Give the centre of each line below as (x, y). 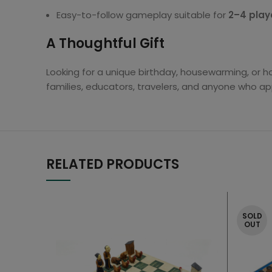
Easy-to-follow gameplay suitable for (142, 15)
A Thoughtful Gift (105, 43)
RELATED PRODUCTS (113, 164)
